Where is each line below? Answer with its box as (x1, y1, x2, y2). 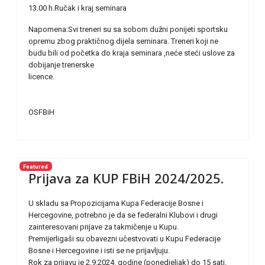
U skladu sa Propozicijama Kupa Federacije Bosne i (28, 199, 203, 208)
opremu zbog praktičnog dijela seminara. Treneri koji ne (28, 37, 218, 46)
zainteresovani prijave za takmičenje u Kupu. (28, 222, 179, 232)
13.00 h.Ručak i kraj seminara (28, 4, 127, 13)
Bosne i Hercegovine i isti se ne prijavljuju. (28, 246, 170, 256)
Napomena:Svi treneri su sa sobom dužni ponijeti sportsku (28, 25, 228, 34)
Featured (23, 163, 49, 170)
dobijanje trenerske (28, 60, 94, 70)
